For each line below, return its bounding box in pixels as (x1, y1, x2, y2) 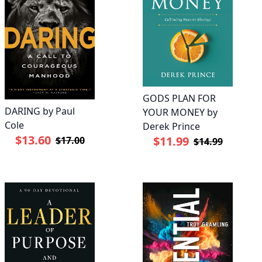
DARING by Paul (5, 105, 75, 118)
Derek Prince (143, 119, 200, 133)
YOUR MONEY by (143, 105, 218, 119)
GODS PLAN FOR (143, 91, 216, 105)
